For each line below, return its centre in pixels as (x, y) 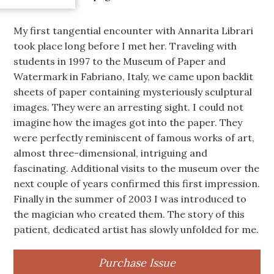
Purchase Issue (137, 263)
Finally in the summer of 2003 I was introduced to (130, 199)
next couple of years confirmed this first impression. (137, 184)
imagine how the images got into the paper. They (128, 123)
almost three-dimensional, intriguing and (111, 153)
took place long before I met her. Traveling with (125, 46)
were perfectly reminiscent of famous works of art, (134, 138)
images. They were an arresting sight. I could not (129, 107)
